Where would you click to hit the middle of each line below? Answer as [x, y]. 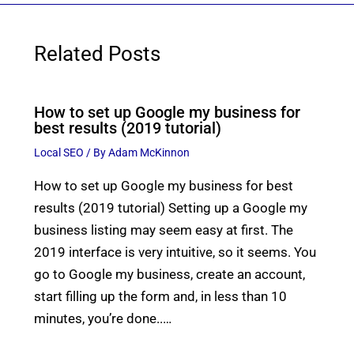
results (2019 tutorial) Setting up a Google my [170, 207]
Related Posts [97, 54]
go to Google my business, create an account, [169, 274]
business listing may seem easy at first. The [163, 230]
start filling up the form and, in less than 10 [160, 296]
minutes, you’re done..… [102, 318]
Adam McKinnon [149, 152]
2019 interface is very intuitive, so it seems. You [175, 252]
